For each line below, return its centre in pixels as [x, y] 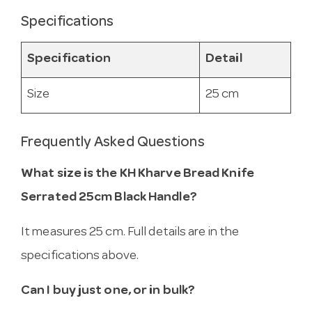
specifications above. [80, 256]
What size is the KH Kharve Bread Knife [138, 174]
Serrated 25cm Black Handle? [109, 198]
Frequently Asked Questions [113, 143]
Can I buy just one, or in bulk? [108, 291]
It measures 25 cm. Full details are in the [130, 233]
